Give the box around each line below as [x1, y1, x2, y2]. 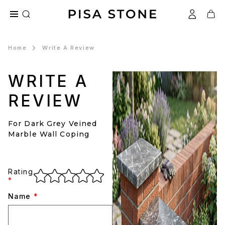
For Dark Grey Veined [8, 119, 97, 128]
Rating [8, 167, 34, 176]
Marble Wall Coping [8, 130, 90, 139]
